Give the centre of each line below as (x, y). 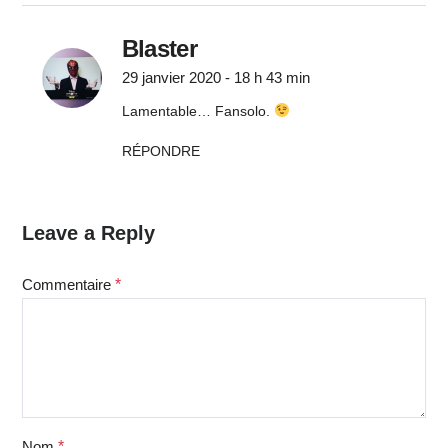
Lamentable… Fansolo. (197, 110)
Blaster (159, 48)
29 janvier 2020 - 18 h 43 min (215, 77)
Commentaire (68, 284)
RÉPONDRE (160, 150)
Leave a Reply (88, 232)
